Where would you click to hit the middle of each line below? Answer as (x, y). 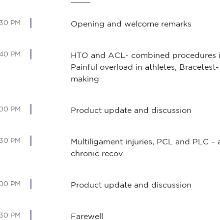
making (85, 79)
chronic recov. (98, 153)
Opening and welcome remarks (131, 24)
